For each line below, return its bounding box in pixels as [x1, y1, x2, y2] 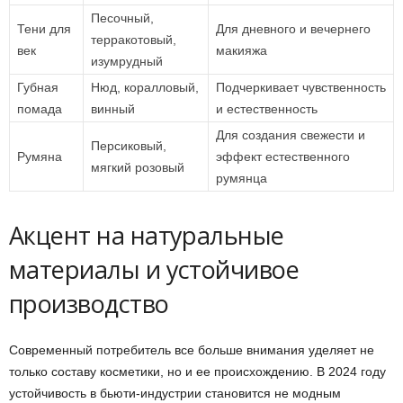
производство [9, 287, 169, 320]
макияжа [216, 43, 267, 58]
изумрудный [91, 54, 163, 68]
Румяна [17, 149, 62, 164]
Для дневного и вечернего [216, 22, 371, 36]
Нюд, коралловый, [91, 80, 199, 94]
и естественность [216, 102, 318, 116]
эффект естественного [216, 149, 350, 164]
